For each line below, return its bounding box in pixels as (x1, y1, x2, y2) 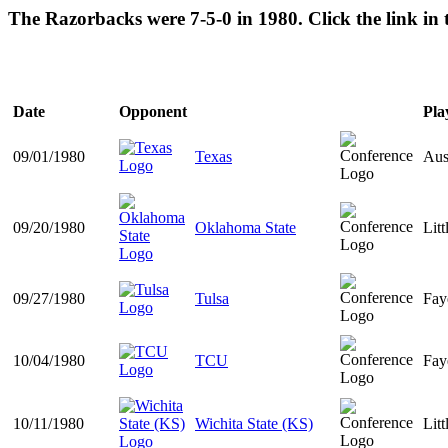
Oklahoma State (195, 219, 296, 237)
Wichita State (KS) (195, 415, 313, 433)
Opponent (119, 103, 187, 121)
